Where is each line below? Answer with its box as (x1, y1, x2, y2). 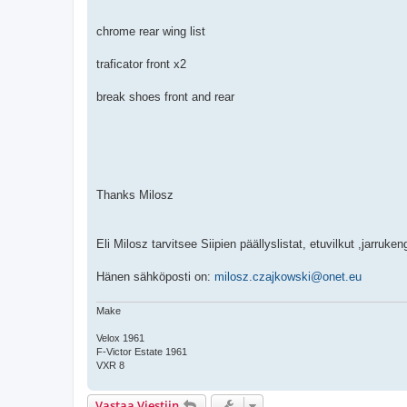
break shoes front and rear (96, 90, 234, 104)
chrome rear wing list (96, 25, 205, 39)
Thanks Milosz (96, 188, 174, 203)
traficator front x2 (96, 57, 186, 72)
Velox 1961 (96, 332, 144, 343)
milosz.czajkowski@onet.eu (214, 270, 362, 284)
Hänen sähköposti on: (96, 270, 214, 284)
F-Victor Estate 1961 (96, 345, 187, 357)
